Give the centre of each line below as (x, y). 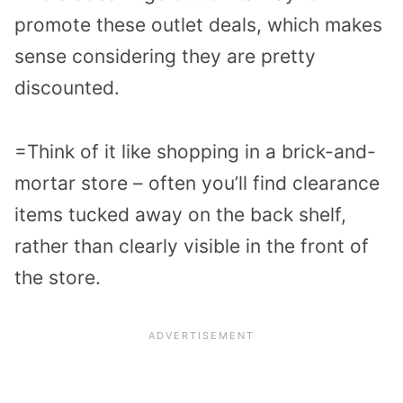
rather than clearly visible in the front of (192, 246)
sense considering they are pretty (165, 57)
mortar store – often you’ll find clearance (197, 183)
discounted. (67, 88)
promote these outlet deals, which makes (198, 25)
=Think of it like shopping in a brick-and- (195, 151)
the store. (58, 277)
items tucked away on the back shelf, (180, 214)
